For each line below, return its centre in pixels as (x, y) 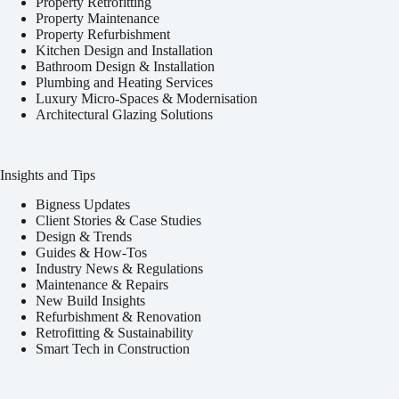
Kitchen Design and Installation (124, 51)
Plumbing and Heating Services (124, 83)
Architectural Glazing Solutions (124, 115)
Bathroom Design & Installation (125, 67)
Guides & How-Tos (91, 253)
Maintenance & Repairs (102, 285)
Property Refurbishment (103, 35)
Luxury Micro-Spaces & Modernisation (147, 99)
